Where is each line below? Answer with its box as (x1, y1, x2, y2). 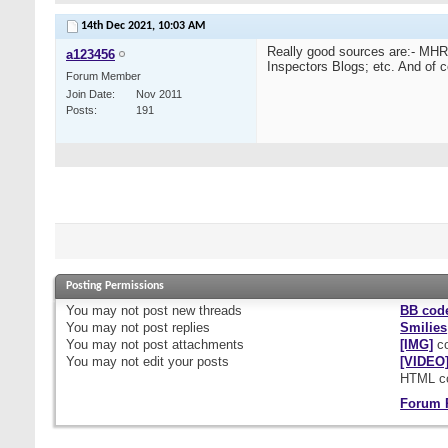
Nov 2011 (136, 88, 182, 101)
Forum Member (66, 70, 141, 83)
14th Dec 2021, (81, 20, 158, 33)
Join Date (66, 88, 112, 101)
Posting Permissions (66, 280, 164, 293)
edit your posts (139, 354, 229, 370)
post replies (139, 320, 210, 336)
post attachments (139, 337, 244, 353)
